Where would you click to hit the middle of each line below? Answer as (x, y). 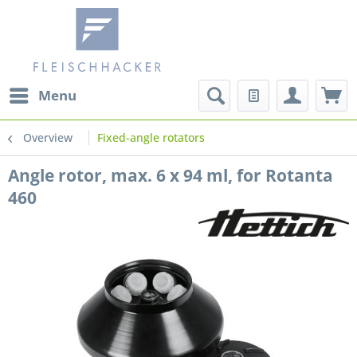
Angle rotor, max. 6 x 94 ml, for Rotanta (171, 175)
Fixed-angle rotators (151, 137)
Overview (48, 137)
